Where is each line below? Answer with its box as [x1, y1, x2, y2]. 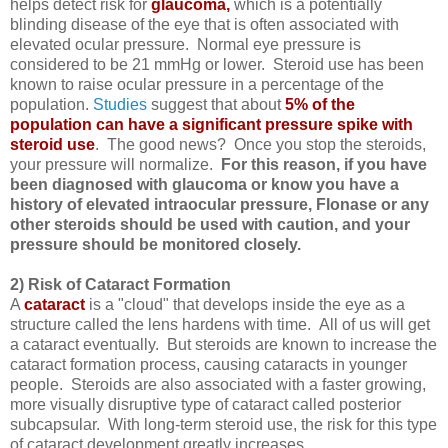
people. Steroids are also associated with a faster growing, [10, 375, 426, 393]
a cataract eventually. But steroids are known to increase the [10, 335, 437, 353]
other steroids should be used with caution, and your [10, 215, 410, 233]
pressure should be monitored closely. [10, 235, 309, 253]
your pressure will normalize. [10, 155, 217, 173]
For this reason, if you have [217, 155, 427, 173]
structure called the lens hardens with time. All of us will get [10, 315, 430, 333]
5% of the [281, 95, 355, 113]
